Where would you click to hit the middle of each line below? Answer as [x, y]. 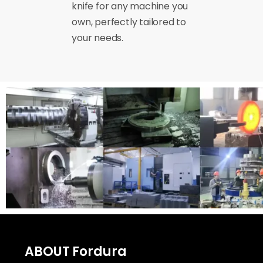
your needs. [98, 38]
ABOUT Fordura [76, 251]
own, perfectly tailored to [129, 22]
